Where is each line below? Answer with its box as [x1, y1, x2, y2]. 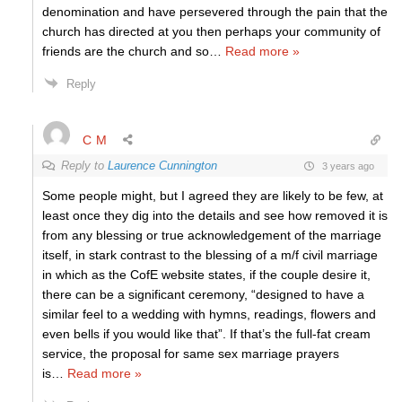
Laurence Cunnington [108, 159, 217, 172]
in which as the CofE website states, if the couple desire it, [42, 267, 371, 282]
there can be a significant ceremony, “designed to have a [42, 287, 364, 301]
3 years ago [319, 160, 374, 171]
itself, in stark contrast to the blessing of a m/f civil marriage [42, 248, 378, 262]
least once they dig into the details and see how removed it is [42, 208, 388, 223]
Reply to [61, 159, 108, 172]
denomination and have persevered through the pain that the [42, 4, 388, 19]
